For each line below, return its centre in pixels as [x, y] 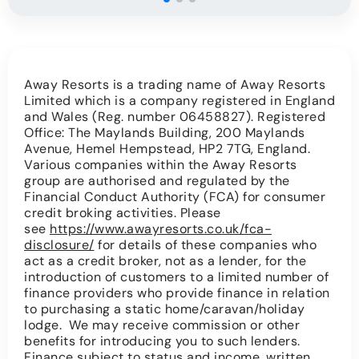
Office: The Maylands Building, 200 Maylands [165, 133]
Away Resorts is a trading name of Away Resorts [175, 85]
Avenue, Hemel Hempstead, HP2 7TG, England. [167, 149]
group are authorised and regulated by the [157, 181]
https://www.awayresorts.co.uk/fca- [161, 229]
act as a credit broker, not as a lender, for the [165, 261]
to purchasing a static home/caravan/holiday [165, 309]
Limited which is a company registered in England [179, 101]
